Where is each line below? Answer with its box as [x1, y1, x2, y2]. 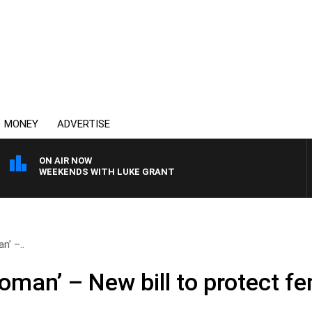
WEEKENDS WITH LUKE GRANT [39, 166, 175, 177]
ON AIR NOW [39, 155, 92, 166]
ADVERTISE [57, 118, 110, 130]
